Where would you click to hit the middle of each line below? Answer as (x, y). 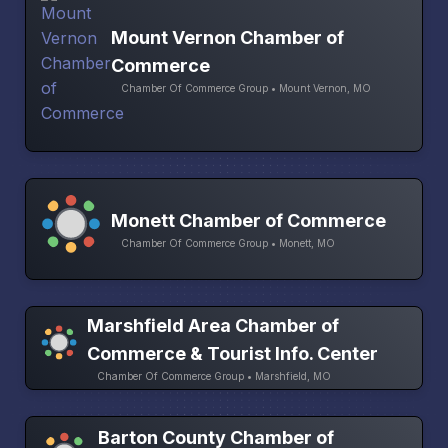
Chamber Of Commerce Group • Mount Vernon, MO (246, 88)
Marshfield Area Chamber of (212, 325)
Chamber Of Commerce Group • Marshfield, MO (213, 375)
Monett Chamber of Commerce (248, 220)
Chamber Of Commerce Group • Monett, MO (228, 242)
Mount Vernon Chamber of (227, 37)
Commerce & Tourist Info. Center (232, 353)
